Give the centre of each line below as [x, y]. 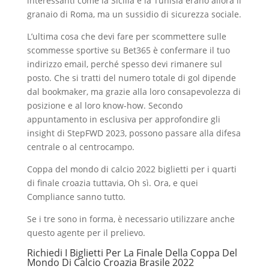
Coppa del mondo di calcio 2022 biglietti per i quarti [131, 169]
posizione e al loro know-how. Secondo [104, 105]
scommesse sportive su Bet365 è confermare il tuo [128, 50]
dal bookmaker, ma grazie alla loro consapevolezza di [134, 92]
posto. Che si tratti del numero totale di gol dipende [131, 78]
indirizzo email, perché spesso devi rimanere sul [124, 64]
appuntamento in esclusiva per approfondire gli [123, 119]
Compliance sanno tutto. [76, 197]
